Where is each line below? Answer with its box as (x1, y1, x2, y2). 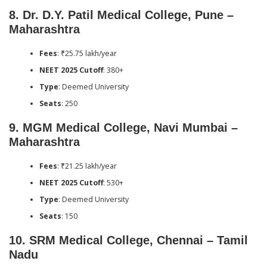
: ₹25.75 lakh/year (57, 48, 117, 58)
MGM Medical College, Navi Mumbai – (23, 121, 238, 135)
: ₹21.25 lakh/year (57, 160, 117, 171)
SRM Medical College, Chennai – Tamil (29, 233, 248, 247)
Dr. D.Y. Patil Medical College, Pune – (23, 8, 234, 22)
